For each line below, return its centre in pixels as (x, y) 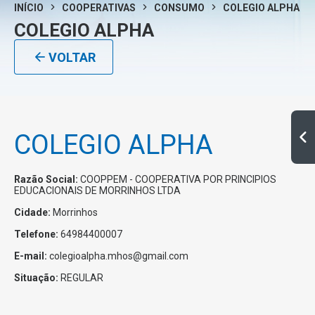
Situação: (37, 278)
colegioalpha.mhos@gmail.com (119, 256)
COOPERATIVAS (99, 8)
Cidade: (33, 213)
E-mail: (32, 256)
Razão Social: (47, 180)
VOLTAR (72, 57)
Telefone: (37, 234)
